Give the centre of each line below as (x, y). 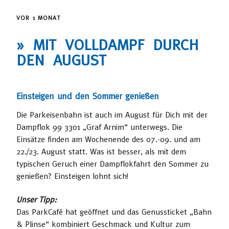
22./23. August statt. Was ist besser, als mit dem (101, 151)
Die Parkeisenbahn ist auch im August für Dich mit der (112, 114)
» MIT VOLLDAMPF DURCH (107, 44)
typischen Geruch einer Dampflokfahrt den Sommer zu (112, 163)
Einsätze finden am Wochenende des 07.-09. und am (108, 139)
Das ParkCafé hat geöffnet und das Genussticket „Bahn (114, 211)
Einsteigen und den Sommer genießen (88, 96)
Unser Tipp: (37, 199)
